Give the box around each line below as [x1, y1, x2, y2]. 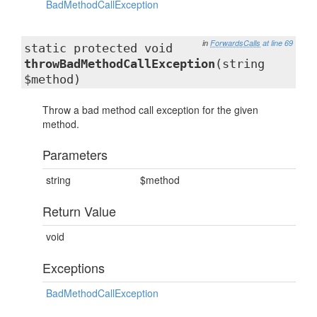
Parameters [42, 145, 108, 163]
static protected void [24, 41, 173, 55]
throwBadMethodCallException [24, 57, 215, 71]
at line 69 [263, 38, 293, 48]
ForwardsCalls [210, 38, 260, 48]
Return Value [42, 202, 116, 220]
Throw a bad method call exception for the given [42, 103, 258, 117]
